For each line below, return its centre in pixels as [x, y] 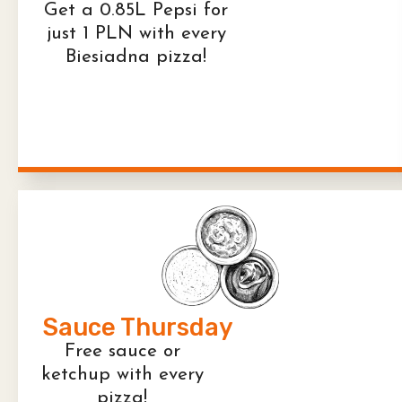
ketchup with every [122, 375]
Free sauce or [122, 352]
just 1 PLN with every [136, 33]
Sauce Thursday [138, 328]
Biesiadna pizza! [136, 57]
